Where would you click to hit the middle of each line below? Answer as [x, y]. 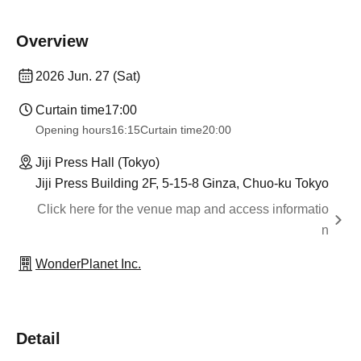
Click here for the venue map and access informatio [183, 209]
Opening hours [73, 130]
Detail [38, 338]
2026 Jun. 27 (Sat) [88, 76]
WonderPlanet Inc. [88, 264]
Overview [52, 41]
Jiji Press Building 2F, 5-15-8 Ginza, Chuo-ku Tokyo [182, 183]
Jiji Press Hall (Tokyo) [98, 162]
